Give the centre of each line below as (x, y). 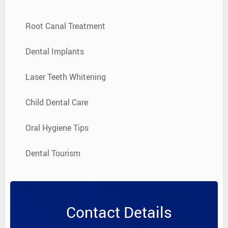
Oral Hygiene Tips (57, 127)
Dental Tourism (53, 153)
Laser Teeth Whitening (66, 77)
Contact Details (119, 212)
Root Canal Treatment (65, 26)
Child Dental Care (57, 102)
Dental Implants (55, 51)
